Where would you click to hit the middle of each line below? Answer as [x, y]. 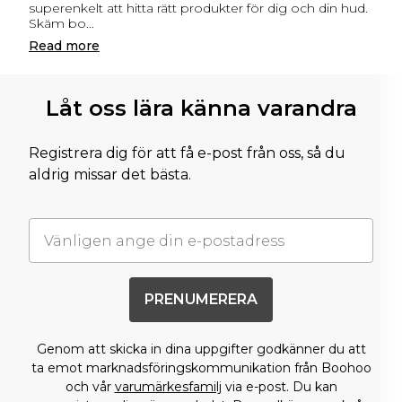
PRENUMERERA [201, 299]
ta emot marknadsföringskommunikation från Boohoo [201, 368]
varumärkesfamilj [168, 387]
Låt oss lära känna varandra [201, 108]
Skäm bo [57, 23]
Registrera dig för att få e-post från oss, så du [187, 153]
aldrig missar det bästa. [110, 175]
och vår [90, 387]
